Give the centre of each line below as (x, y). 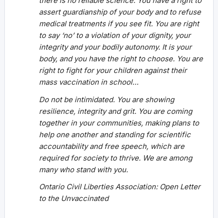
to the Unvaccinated (74, 198)
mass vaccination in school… (89, 82)
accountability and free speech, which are (112, 146)
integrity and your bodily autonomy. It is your (115, 47)
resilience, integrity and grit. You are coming (116, 111)
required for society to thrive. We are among (116, 158)
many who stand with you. (83, 169)
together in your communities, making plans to (119, 123)
